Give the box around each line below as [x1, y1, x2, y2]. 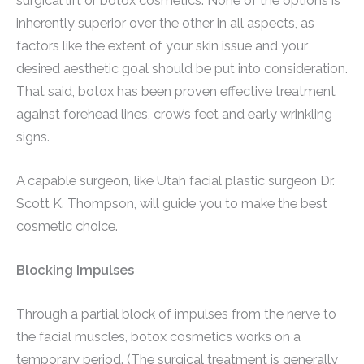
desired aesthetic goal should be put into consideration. [16, 60, 348, 76]
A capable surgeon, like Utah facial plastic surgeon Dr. [16, 172, 335, 188]
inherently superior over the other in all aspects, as [16, 15, 314, 31]
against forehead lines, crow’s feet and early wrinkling [16, 106, 332, 122]
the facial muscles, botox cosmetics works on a [16, 329, 301, 345]
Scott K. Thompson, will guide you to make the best [16, 195, 327, 211]
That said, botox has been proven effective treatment [16, 83, 336, 99]
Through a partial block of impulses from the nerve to [16, 306, 336, 323]
